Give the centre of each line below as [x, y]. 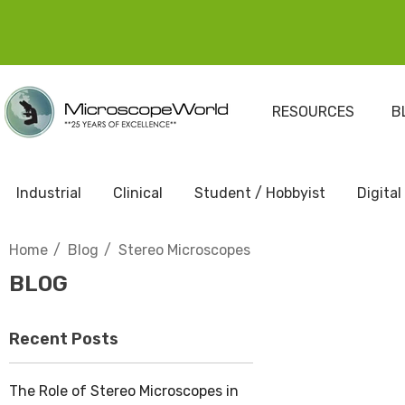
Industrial [49, 193]
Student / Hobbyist [260, 193]
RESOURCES [313, 112]
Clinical [138, 193]
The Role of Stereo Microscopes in [124, 391]
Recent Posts [64, 339]
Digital [379, 193]
